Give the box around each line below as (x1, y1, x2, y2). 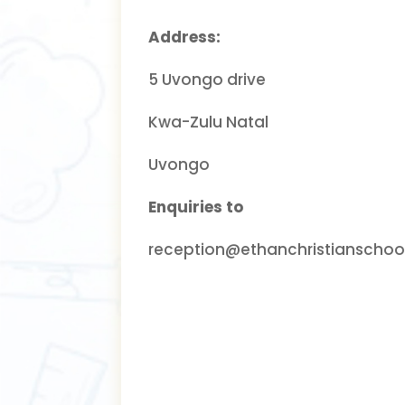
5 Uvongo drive (148, 68, 267, 90)
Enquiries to (148, 195, 244, 218)
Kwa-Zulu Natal (148, 110, 269, 133)
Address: (148, 25, 221, 48)
